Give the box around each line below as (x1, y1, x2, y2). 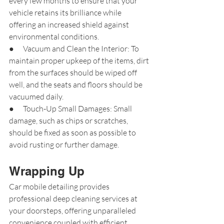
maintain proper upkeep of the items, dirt (9, 55, 150, 65)
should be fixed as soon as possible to (9, 127, 137, 137)
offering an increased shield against (9, 19, 130, 29)
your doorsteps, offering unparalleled (9, 205, 137, 215)
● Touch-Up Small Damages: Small (9, 103, 133, 113)
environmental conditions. (9, 31, 99, 41)
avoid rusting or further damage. (9, 139, 119, 149)
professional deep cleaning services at (9, 193, 139, 203)
